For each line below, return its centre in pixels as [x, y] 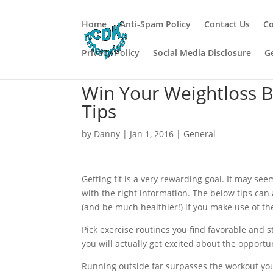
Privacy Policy [111, 53]
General [200, 134]
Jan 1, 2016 [152, 134]
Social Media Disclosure [202, 53]
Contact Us [227, 24]
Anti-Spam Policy [156, 24]
